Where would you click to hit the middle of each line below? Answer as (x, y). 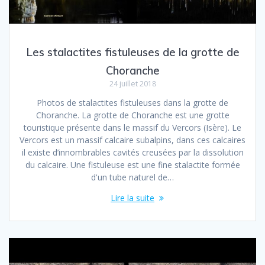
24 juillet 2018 (132, 84)
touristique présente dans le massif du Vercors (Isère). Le (132, 128)
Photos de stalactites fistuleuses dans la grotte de (132, 103)
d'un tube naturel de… (132, 177)
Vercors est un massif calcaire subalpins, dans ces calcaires (132, 140)
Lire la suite (132, 198)
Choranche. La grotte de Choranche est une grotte (132, 115)
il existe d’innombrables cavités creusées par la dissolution (132, 153)
